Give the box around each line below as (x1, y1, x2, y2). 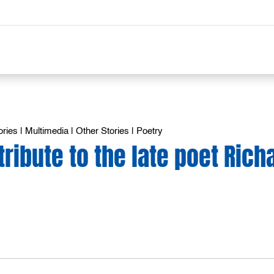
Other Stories (76, 126, 130, 136)
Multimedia (25, 126, 69, 136)
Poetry (136, 126, 163, 136)
